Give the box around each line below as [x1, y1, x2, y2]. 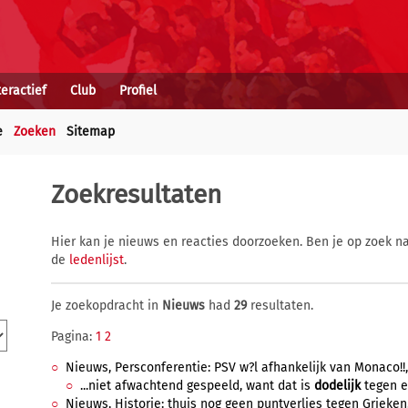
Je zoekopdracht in [51, 298, 162, 313]
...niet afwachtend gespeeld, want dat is [80, 378, 314, 393]
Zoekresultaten [51, 179, 221, 209]
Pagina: [51, 329, 96, 344]
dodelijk [314, 378, 361, 393]
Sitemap [66, 124, 115, 139]
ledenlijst [69, 252, 124, 268]
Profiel [119, 83, 157, 98]
